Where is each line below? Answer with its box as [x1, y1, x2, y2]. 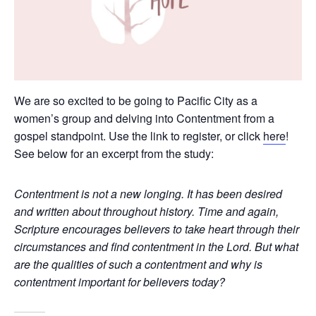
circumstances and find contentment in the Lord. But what [14, 238, 298, 255]
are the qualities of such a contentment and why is [14, 255, 262, 272]
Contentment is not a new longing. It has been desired [14, 185, 282, 202]
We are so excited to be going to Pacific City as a [14, 92, 257, 109]
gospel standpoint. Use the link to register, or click [14, 127, 263, 144]
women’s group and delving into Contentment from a [14, 109, 274, 126]
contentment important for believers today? [14, 273, 228, 290]
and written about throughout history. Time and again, [14, 202, 279, 219]
